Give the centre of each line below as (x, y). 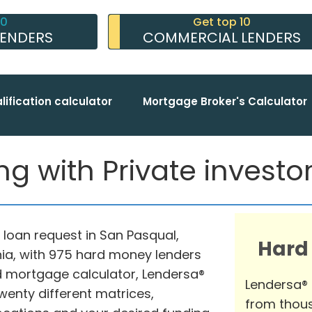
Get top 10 (221, 22)
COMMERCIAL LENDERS (221, 38)
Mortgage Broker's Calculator (225, 101)
